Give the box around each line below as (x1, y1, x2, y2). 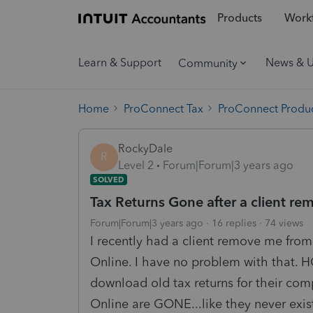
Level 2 (118, 158, 154, 172)
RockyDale (118, 141, 173, 155)
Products (217, 11, 262, 25)
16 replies (212, 217, 256, 229)
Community (178, 56, 238, 70)
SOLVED (93, 174, 124, 184)
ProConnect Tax (124, 101, 203, 115)
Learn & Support (78, 56, 161, 69)
